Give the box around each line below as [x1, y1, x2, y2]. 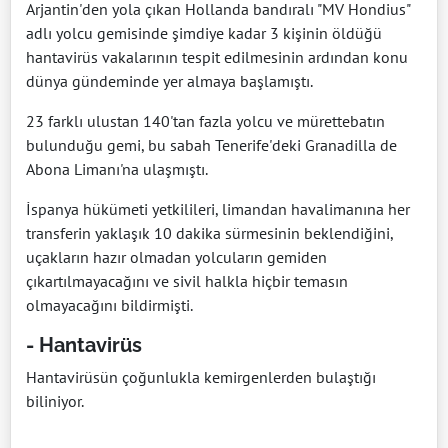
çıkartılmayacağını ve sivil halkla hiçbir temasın [26, 270, 348, 291]
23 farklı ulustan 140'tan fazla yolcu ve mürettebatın [26, 110, 385, 131]
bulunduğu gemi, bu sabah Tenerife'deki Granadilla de [26, 134, 397, 155]
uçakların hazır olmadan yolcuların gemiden [26, 246, 327, 267]
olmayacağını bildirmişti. [26, 294, 193, 315]
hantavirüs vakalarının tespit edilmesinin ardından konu [26, 46, 408, 67]
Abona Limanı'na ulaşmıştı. [26, 158, 208, 179]
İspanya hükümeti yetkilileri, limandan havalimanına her [26, 198, 410, 219]
